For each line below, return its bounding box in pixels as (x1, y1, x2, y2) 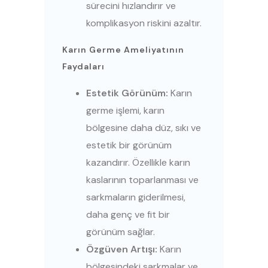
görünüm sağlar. (86, 226, 155, 239)
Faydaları (62, 61, 105, 72)
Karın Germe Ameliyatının (62, 44, 184, 56)
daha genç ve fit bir (86, 208, 170, 221)
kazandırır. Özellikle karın (86, 156, 190, 169)
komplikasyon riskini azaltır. (86, 17, 202, 30)
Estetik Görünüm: (86, 87, 168, 100)
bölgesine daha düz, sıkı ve (86, 121, 201, 135)
